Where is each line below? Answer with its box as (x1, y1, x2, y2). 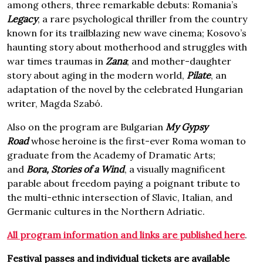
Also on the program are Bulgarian (7, 121, 166, 133)
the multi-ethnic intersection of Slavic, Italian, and (7, 191, 232, 203)
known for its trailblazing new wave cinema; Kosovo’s (7, 27, 247, 39)
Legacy (7, 13, 38, 25)
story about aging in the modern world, (7, 69, 187, 81)
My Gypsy (166, 121, 208, 133)
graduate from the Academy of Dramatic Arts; (7, 149, 215, 161)
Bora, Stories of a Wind (26, 163, 124, 175)
